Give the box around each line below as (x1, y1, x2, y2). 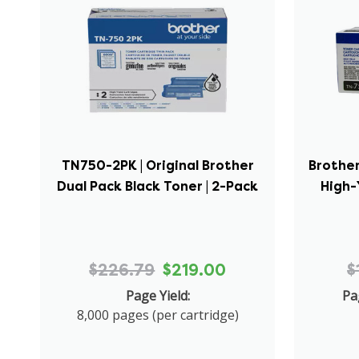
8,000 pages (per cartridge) (76, 305, 239, 324)
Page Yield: (125, 286, 190, 305)
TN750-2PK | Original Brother (61, 156, 254, 174)
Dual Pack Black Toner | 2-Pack (57, 177, 259, 195)
